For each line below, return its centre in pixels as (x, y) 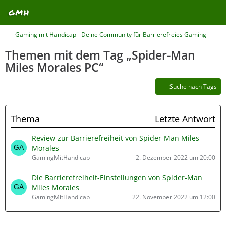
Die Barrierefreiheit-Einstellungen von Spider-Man (117, 177)
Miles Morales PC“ (54, 67)
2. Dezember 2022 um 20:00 (176, 158)
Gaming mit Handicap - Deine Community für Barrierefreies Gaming (111, 35)
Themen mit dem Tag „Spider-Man (100, 55)
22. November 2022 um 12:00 (174, 197)
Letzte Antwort (185, 119)
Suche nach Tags (193, 87)
